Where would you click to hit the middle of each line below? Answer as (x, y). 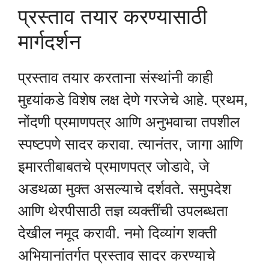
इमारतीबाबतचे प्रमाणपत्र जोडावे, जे (114, 166)
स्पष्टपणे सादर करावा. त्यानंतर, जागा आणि (130, 144)
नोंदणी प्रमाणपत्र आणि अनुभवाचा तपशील (129, 122)
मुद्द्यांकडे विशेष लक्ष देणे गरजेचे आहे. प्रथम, (133, 99)
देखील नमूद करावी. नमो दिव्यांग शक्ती (117, 233)
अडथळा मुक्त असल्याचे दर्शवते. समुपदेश (125, 188)
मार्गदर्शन (50, 41)
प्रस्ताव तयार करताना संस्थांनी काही (116, 77)
